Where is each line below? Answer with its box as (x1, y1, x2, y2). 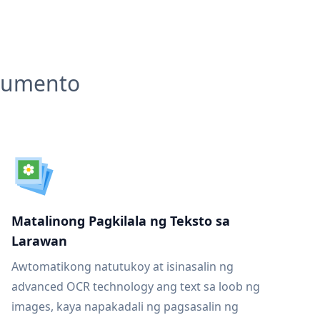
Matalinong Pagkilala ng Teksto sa (11, 212, 230, 229)
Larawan (11, 232, 67, 249)
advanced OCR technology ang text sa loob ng (11, 279, 260, 294)
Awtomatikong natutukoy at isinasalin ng (11, 259, 234, 274)
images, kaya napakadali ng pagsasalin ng (11, 299, 239, 314)
